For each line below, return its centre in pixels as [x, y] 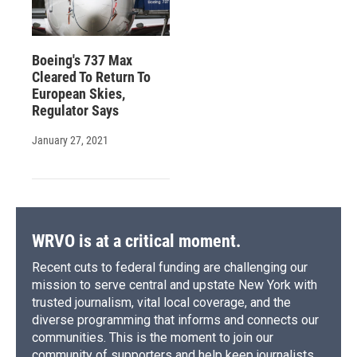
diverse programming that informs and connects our [175, 320]
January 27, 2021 [70, 141]
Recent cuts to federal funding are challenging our [170, 268]
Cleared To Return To [91, 77]
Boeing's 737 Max [82, 61]
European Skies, [78, 94]
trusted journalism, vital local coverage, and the [161, 303]
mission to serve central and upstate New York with [175, 285]
